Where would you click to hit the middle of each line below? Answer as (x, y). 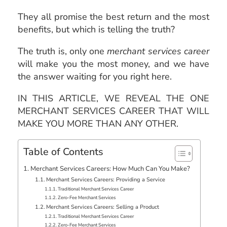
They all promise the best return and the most (113, 16)
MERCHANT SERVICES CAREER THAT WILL (113, 111)
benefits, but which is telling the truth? (96, 29)
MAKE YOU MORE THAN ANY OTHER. (98, 123)
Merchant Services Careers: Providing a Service (106, 179)
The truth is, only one (63, 51)
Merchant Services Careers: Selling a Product (103, 207)
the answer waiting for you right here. (95, 76)
